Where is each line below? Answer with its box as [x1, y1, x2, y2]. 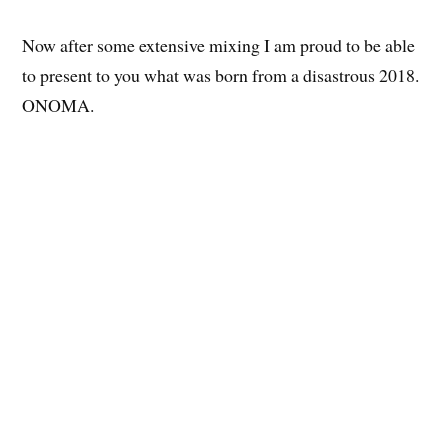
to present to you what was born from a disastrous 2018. [22, 63, 420, 88]
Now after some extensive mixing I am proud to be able [22, 33, 416, 58]
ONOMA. [22, 93, 95, 118]
